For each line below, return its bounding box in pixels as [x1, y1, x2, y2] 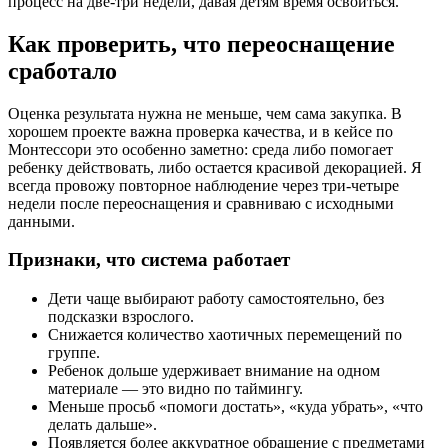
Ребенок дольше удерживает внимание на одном [48, 362, 380, 380]
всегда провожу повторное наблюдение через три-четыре [8, 176, 399, 194]
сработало [8, 57, 117, 84]
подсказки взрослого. [48, 308, 194, 326]
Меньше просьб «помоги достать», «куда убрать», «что [48, 398, 423, 416]
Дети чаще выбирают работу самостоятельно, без [48, 290, 384, 308]
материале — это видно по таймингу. [48, 380, 303, 398]
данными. [8, 212, 75, 230]
